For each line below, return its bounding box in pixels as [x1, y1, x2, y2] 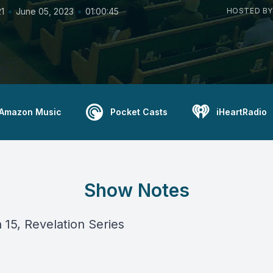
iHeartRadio [216, 107, 267, 117]
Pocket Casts [110, 107, 168, 117]
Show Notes [83, 179, 190, 201]
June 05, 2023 [16, 6, 74, 16]
